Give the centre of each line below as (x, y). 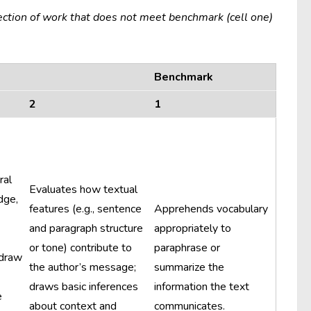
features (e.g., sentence (85, 209)
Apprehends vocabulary (211, 209)
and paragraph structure (86, 228)
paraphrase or (187, 248)
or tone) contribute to (81, 248)
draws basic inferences (84, 287)
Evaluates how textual (83, 190)
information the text (202, 287)
